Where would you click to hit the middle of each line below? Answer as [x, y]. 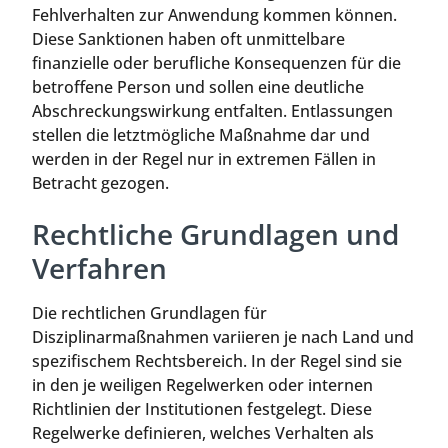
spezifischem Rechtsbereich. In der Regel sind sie [217, 361]
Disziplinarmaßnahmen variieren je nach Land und [223, 337]
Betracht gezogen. [100, 182]
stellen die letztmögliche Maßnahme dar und [201, 134]
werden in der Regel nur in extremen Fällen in [204, 158]
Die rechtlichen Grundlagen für [149, 313]
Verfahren [99, 268]
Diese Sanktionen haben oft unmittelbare [188, 38]
